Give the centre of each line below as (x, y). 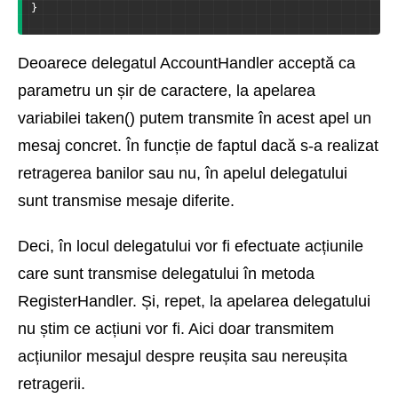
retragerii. (52, 384)
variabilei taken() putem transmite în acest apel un (195, 119)
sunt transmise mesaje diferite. (126, 201)
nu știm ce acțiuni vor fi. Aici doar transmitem (176, 329)
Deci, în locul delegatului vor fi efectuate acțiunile (191, 247)
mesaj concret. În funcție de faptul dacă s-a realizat (198, 146)
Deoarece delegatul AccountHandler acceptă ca (187, 64)
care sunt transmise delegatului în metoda (166, 274)
